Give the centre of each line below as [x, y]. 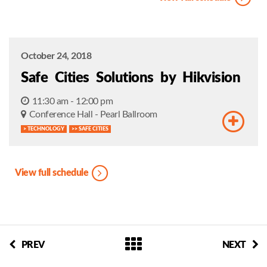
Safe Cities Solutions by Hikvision [131, 78]
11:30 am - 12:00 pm [72, 101]
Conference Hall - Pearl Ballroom [93, 114]
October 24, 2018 [56, 56]
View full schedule [53, 173]
